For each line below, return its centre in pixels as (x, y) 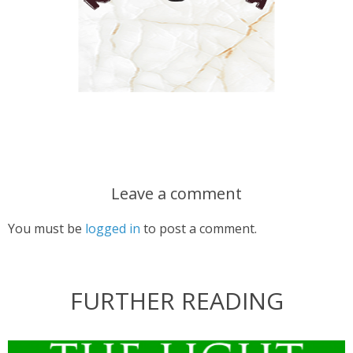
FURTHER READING (176, 300)
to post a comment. (199, 228)
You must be (46, 228)
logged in (113, 228)
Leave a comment (176, 193)
